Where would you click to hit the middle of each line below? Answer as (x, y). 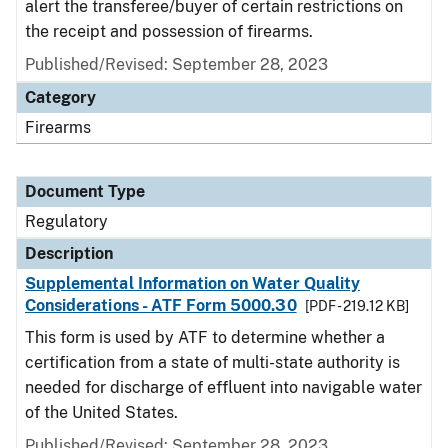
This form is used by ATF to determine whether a (205, 337)
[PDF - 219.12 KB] (356, 306)
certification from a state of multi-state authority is (212, 362)
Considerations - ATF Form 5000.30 (161, 305)
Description (69, 253)
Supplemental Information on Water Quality (192, 283)
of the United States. (101, 412)
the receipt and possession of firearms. (169, 31)
